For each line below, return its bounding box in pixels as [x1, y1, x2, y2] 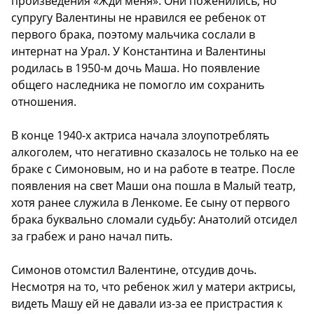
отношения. [11, 93, 76, 109]
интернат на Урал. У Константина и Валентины [11, 43, 266, 59]
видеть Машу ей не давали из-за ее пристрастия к [11, 295, 282, 311]
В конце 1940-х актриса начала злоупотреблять [11, 127, 269, 143]
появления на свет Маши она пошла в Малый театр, [11, 177, 296, 193]
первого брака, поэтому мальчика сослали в [11, 26, 255, 42]
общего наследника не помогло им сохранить [11, 76, 264, 93]
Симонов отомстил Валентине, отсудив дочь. [11, 261, 257, 278]
